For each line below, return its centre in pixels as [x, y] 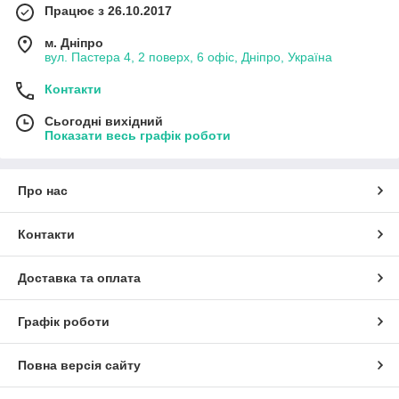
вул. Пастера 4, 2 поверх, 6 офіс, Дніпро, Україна [188, 57]
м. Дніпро [74, 42]
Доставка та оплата [79, 277]
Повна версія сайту [79, 365]
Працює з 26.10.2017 [108, 10]
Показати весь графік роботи [138, 135]
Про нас [43, 190]
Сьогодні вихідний [104, 121]
